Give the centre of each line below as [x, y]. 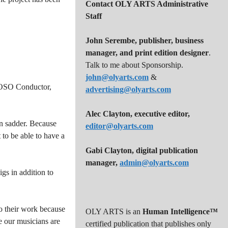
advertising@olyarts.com [128, 89]
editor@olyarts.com [119, 126]
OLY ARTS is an [114, 211]
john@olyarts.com [117, 77]
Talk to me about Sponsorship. [134, 65]
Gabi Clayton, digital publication [142, 150]
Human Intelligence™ [180, 211]
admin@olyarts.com [154, 163]
